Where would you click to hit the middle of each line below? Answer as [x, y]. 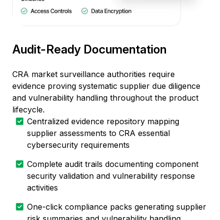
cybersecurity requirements [78, 145]
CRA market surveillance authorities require [94, 74]
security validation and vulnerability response [111, 176]
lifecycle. [28, 109]
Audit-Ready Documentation [89, 49]
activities [42, 187]
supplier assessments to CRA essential [98, 133]
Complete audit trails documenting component [113, 164]
